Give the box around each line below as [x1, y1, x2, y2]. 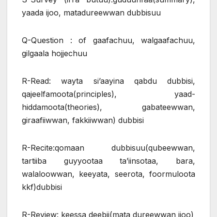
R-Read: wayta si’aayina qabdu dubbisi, [22, 76, 195, 86]
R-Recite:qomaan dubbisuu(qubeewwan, [22, 142, 195, 153]
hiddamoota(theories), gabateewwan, [22, 102, 195, 112]
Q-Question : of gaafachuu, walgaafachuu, [22, 35, 195, 45]
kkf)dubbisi [22, 182, 62, 192]
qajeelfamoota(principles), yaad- [22, 89, 195, 99]
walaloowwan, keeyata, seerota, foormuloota [22, 169, 195, 179]
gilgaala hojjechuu [22, 48, 87, 58]
